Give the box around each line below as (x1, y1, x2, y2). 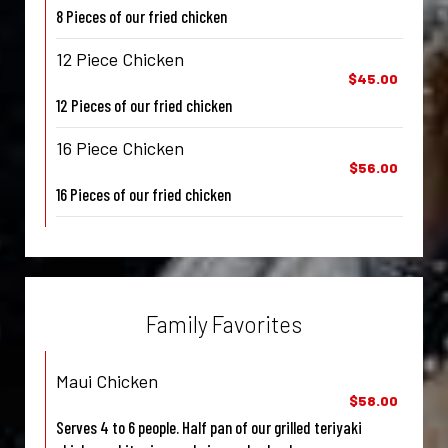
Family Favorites (146, 311, 302, 338)
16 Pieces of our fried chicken (56, 184, 231, 205)
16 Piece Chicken (56, 137, 184, 160)
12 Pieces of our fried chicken (56, 95, 232, 116)
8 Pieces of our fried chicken (56, 6, 227, 27)
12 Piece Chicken (56, 48, 184, 71)
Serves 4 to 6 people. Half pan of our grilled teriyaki (56, 417, 362, 438)
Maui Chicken (56, 370, 158, 393)
